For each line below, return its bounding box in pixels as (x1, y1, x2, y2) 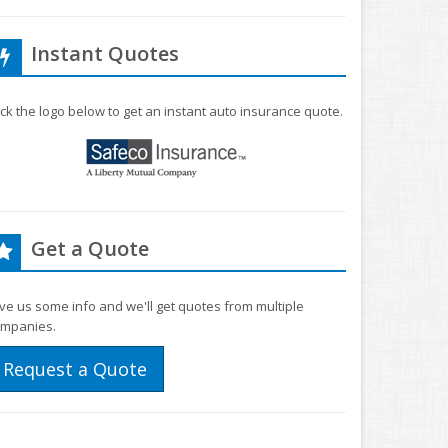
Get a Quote (31, 235, 149, 262)
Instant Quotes (31, 40, 179, 67)
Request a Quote (3, 357, 147, 381)
